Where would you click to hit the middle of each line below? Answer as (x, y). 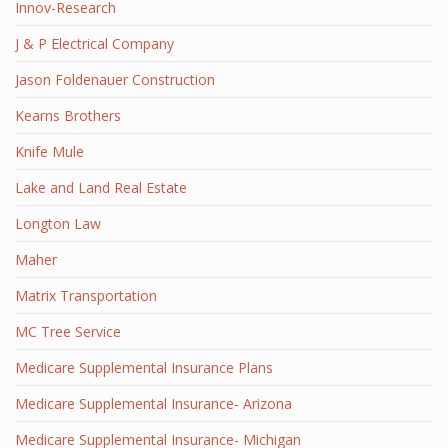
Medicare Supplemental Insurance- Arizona (153, 403)
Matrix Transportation (86, 295)
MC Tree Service (68, 331)
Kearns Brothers (68, 115)
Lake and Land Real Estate (101, 187)
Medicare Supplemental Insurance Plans (144, 367)
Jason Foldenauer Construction (115, 79)
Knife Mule (49, 151)
